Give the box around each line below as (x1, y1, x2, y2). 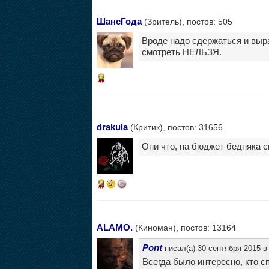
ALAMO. (96, 222, 133, 232)
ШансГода (96, 16, 142, 27)
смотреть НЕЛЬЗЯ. (141, 47, 222, 58)
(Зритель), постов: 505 (141, 17, 232, 27)
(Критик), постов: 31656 (127, 122, 223, 132)
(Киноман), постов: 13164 (132, 222, 236, 232)
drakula (96, 121, 128, 132)
